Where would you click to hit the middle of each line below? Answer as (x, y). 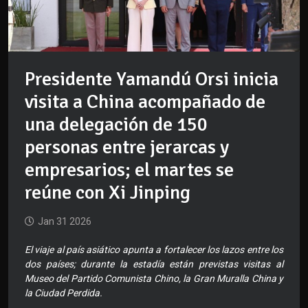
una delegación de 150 (116, 125)
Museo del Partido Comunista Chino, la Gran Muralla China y (154, 279)
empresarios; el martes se (129, 170)
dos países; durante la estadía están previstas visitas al (154, 264)
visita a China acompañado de (145, 102)
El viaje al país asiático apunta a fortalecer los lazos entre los (154, 250)
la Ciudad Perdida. (64, 293)
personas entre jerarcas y (127, 147)
